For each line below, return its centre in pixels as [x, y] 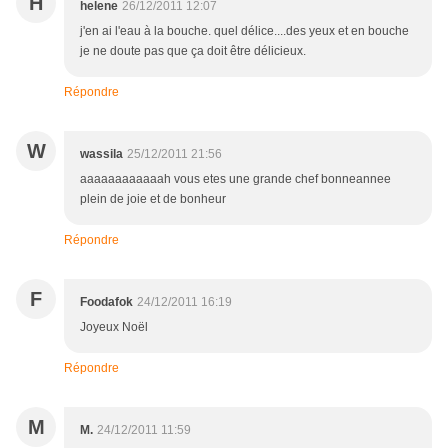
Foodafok [106, 302]
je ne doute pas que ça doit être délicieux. [193, 51]
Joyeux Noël [114, 327]
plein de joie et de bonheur [153, 199]
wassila [101, 154]
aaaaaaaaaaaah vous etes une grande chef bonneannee [235, 179]
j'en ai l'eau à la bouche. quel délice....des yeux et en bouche [244, 31]
